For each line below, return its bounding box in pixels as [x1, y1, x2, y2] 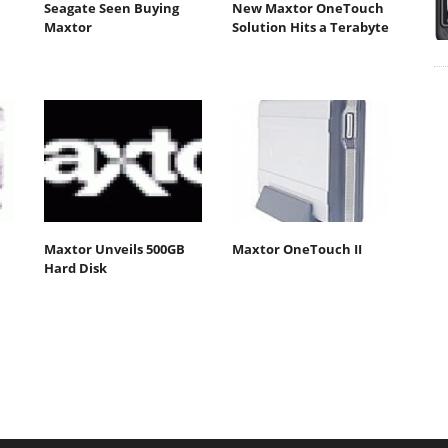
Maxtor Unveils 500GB [44, 239, 185, 258]
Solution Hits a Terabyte [231, 18, 389, 37]
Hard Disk [44, 258, 107, 277]
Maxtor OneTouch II [231, 239, 362, 258]
